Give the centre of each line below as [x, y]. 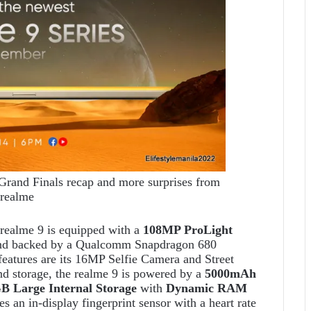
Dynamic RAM [207, 288]
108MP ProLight [188, 230]
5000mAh [230, 274]
